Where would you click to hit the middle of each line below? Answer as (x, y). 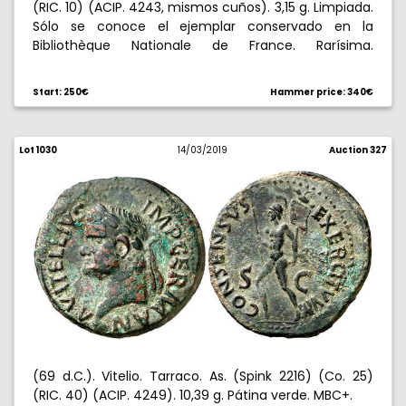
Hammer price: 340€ (322, 92)
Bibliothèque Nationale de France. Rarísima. (203, 45)
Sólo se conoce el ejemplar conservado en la (203, 26)
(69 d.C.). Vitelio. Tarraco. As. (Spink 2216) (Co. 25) (203, 376)
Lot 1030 (38, 150)
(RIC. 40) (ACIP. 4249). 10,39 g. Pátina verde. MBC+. (193, 395)
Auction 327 (358, 150)
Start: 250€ (61, 92)
